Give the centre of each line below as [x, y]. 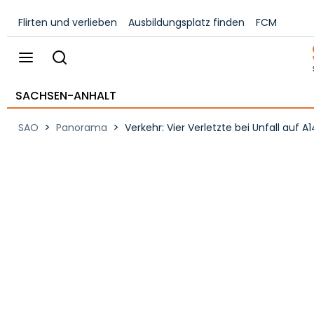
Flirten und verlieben [68, 22]
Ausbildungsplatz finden [186, 22]
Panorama [82, 128]
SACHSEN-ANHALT [66, 96]
